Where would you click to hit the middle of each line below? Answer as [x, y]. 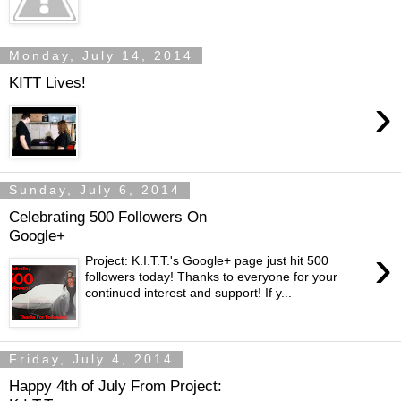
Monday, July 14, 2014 [101, 56]
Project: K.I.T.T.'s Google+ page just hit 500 [207, 261]
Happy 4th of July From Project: [115, 385]
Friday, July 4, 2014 [91, 359]
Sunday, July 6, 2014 [95, 190]
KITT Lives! [47, 82]
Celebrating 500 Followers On [108, 216]
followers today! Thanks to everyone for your [212, 277]
